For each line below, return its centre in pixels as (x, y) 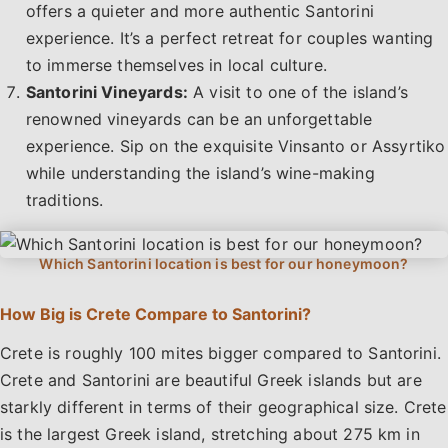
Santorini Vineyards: (106, 92)
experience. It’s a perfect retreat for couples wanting (229, 38)
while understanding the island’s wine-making (200, 173)
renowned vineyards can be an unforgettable (199, 119)
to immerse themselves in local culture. (176, 65)
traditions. (64, 200)
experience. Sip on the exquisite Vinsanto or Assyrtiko (235, 146)
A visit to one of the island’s (297, 92)
